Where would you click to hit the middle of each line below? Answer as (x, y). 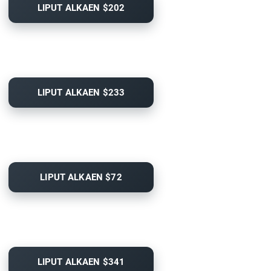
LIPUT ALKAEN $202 (81, 8)
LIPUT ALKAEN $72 (81, 178)
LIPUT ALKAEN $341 (81, 262)
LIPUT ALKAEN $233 (81, 93)
